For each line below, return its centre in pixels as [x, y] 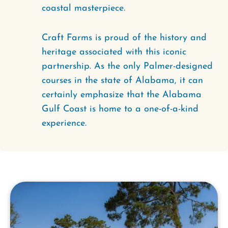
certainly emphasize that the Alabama [122, 95]
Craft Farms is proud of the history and [124, 38]
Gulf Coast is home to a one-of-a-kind [120, 109]
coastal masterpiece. [83, 8]
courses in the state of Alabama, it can [122, 81]
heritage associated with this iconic [114, 52]
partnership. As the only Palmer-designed [127, 66]
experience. [64, 123]
